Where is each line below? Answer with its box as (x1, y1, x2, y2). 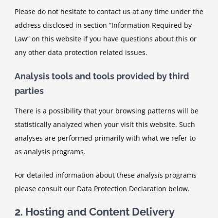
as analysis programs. (15, 147, 86, 157)
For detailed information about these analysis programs (15, 170, 197, 180)
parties (15, 85, 44, 96)
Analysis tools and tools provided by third (15, 71, 189, 81)
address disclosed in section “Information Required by (15, 20, 192, 30)
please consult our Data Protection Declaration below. (15, 184, 190, 194)
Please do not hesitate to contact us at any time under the (15, 6, 203, 16)
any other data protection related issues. (15, 47, 147, 57)
